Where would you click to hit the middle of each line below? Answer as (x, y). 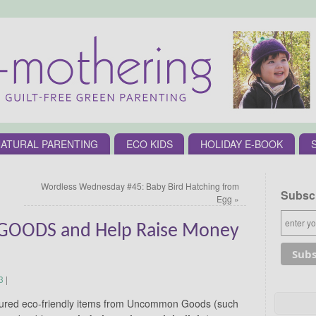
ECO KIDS (149, 144)
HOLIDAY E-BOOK (242, 144)
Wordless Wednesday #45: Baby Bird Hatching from (140, 186)
